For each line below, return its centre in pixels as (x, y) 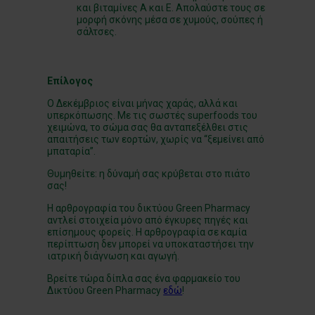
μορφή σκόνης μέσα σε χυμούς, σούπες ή (170, 19)
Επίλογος (70, 81)
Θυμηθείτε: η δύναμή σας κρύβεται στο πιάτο (149, 173)
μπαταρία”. (72, 151)
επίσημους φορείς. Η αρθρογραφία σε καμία (147, 232)
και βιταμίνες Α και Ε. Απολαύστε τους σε (171, 7)
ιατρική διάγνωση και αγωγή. (114, 256)
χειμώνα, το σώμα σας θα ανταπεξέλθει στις (148, 127)
